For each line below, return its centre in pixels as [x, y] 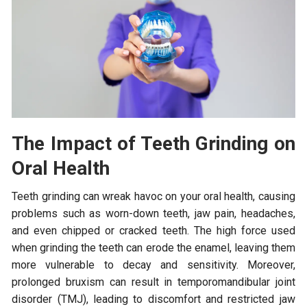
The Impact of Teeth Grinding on [153, 143]
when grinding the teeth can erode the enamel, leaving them [153, 247]
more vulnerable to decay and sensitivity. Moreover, [153, 265]
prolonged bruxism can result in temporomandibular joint [153, 282]
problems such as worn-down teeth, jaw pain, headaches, [153, 213]
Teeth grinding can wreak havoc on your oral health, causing [153, 196]
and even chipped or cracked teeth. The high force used [153, 230]
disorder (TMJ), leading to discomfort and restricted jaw [153, 299]
